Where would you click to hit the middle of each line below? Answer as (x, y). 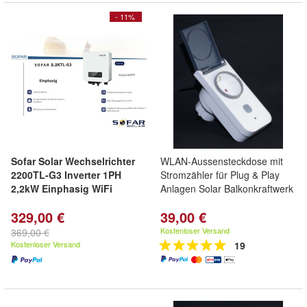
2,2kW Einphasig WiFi (62, 188)
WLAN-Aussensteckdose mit (222, 161)
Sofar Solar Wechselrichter (73, 161)
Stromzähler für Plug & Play (220, 175)
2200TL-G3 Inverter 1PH (66, 175)
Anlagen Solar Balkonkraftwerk (227, 188)
